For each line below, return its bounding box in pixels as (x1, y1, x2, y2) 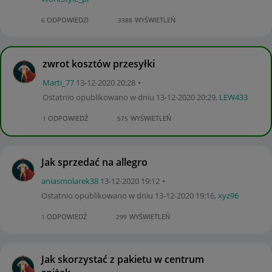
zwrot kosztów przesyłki (42, 56, 155, 70)
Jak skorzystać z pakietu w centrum (41, 252, 204, 266)
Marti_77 (42, 76, 74, 88)
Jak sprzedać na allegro (41, 155, 148, 169)
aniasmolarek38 (41, 175, 98, 186)
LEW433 (219, 91, 248, 103)
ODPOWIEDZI (45, 15, 89, 24)
